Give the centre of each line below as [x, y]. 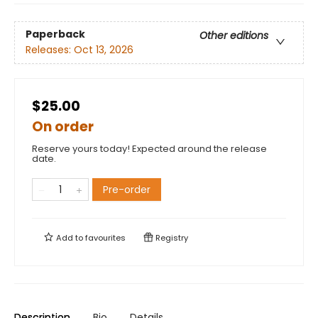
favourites [105, 238]
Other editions [234, 36]
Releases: [50, 50]
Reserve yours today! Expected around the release [149, 149]
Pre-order [127, 190]
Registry [171, 238]
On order [63, 127]
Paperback [55, 34]
